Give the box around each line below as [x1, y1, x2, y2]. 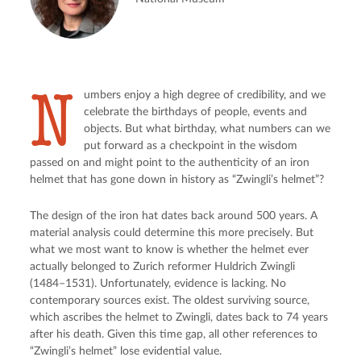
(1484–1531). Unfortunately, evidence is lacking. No [30, 277, 287, 289]
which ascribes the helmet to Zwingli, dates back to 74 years [30, 311, 329, 323]
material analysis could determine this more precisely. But [30, 226, 314, 239]
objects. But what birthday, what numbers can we [84, 122, 331, 135]
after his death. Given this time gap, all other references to [30, 328, 318, 340]
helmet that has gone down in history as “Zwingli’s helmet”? [30, 173, 325, 185]
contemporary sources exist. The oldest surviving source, [30, 294, 310, 306]
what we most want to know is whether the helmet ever [30, 243, 309, 255]
